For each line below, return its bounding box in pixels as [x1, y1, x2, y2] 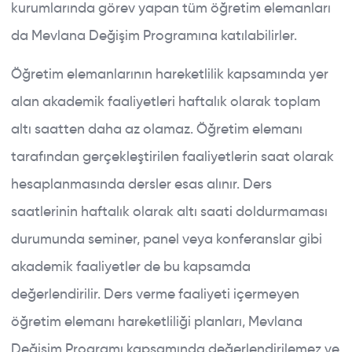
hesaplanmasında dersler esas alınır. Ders [11, 174, 272, 192]
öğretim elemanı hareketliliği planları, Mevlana [11, 312, 302, 330]
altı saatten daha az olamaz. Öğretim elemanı [11, 119, 302, 137]
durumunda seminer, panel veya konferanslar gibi [11, 229, 322, 247]
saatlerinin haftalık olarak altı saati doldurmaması [11, 202, 328, 220]
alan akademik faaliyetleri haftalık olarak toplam [11, 92, 321, 110]
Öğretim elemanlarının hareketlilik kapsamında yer [11, 64, 328, 82]
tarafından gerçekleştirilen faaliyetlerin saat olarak [11, 147, 334, 165]
